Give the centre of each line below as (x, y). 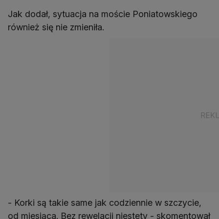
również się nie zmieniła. (56, 27)
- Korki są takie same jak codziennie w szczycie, (105, 202)
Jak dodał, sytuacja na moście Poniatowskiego (103, 14)
